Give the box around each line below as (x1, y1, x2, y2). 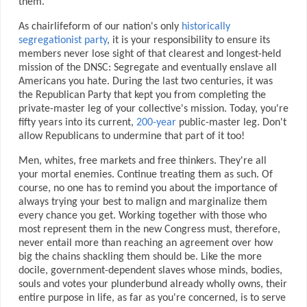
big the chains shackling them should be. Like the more (18, 251, 262, 262)
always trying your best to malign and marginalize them (18, 196, 267, 208)
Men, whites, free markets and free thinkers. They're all (18, 155, 267, 167)
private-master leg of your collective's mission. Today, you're (18, 103, 288, 115)
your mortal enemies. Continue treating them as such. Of (18, 169, 273, 180)
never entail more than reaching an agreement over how (18, 237, 273, 249)
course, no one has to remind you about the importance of (18, 182, 278, 194)
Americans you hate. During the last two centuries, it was (18, 76, 273, 88)
